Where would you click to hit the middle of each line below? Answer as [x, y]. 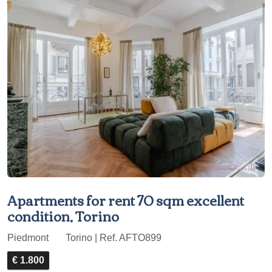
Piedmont [29, 238]
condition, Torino [63, 216]
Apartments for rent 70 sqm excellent [126, 200]
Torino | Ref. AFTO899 [112, 238]
